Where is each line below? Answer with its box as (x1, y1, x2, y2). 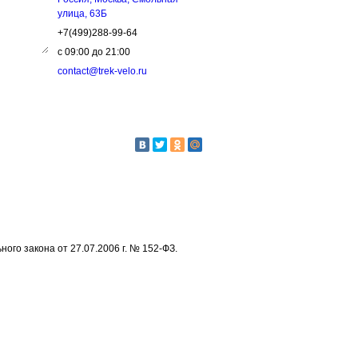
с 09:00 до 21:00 (58, 46, 130, 58)
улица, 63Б (58, 8, 107, 19)
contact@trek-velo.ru (58, 66, 147, 77)
